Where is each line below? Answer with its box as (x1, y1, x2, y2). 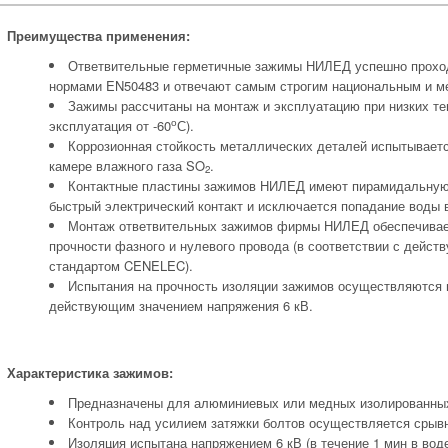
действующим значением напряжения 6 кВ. (49, 296, 313, 315)
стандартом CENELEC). (49, 256, 193, 275)
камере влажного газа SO (49, 156, 205, 175)
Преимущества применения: (7, 26, 190, 45)
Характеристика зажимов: (7, 363, 173, 382)
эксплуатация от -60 (49, 116, 171, 135)
